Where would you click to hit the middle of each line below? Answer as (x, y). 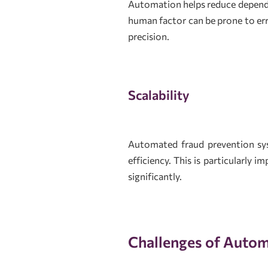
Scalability (159, 95)
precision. (149, 36)
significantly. (155, 176)
